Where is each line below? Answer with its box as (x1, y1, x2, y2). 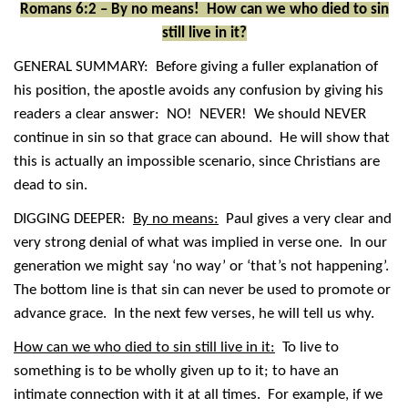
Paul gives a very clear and (219, 210, 392, 227)
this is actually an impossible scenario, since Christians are (14, 153, 380, 169)
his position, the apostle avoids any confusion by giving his (14, 82, 383, 98)
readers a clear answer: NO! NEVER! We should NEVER (14, 106, 366, 122)
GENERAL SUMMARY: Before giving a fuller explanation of (14, 58, 378, 75)
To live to (275, 339, 339, 355)
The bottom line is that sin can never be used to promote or (14, 281, 391, 298)
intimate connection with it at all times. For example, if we (14, 386, 382, 403)
